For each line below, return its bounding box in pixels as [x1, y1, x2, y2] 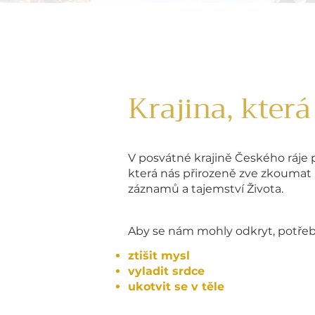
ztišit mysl [128, 249, 190, 262]
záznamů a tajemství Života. [128, 182, 283, 195]
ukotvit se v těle [128, 280, 224, 293]
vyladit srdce [128, 264, 205, 278]
